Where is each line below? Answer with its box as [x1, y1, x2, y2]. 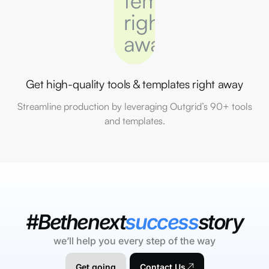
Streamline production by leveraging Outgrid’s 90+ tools [17, 100, 252, 113]
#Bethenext [26, 210, 125, 235]
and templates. [104, 115, 165, 127]
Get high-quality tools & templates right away [26, 77, 243, 92]
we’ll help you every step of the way [53, 235, 216, 247]
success [125, 210, 198, 235]
